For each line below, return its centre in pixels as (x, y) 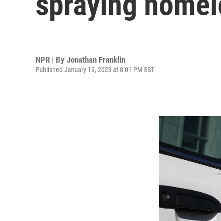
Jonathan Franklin (96, 59)
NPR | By (51, 59)
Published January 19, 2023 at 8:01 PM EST (95, 69)
